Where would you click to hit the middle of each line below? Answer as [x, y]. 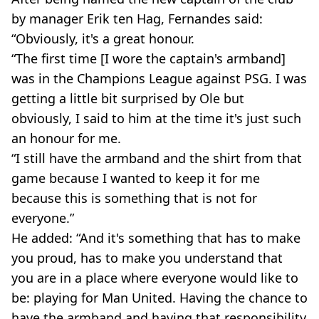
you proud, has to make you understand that [147, 258]
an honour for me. [66, 138]
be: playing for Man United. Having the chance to [159, 298]
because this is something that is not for [134, 198]
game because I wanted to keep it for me [136, 178]
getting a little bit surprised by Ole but [128, 98]
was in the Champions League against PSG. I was [159, 78]
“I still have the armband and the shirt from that [157, 158]
